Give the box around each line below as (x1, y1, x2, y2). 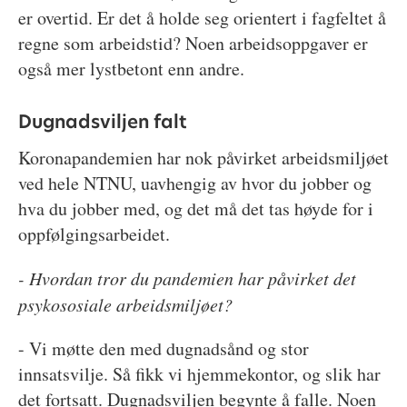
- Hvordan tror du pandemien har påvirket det (17, 266, 356, 291)
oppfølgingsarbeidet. (17, 222, 170, 247)
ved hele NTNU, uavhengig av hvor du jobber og (17, 171, 372, 196)
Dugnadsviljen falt (17, 108, 186, 134)
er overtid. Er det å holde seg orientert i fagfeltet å (17, 5, 386, 30)
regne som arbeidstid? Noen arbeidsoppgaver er (17, 30, 368, 55)
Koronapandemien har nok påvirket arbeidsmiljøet (17, 145, 389, 171)
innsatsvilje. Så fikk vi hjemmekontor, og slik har (17, 362, 381, 387)
